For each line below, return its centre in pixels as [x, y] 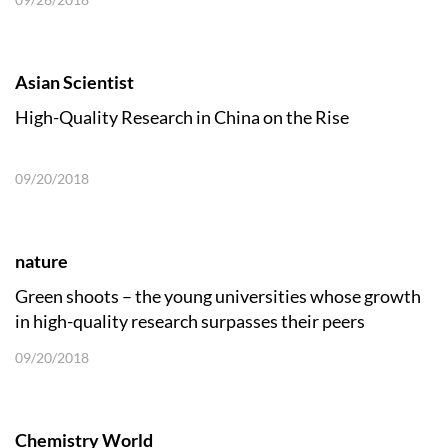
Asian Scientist [74, 82]
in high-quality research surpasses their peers [190, 321]
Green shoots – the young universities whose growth [218, 296]
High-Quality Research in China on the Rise [182, 117]
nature [41, 261]
